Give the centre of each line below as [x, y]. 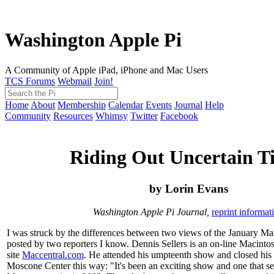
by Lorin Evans [188, 188]
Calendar [126, 105]
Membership [82, 105]
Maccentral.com [53, 255]
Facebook [179, 116]
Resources [73, 116]
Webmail [75, 81]
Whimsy [112, 116]
